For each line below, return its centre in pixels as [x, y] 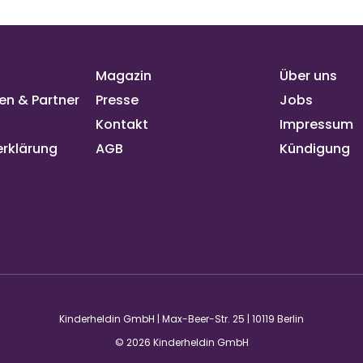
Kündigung [315, 148]
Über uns [308, 75]
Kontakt [122, 124]
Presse [117, 100]
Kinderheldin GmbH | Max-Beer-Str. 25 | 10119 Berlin [181, 319]
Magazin [124, 75]
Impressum [316, 124]
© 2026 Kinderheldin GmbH [181, 342]
